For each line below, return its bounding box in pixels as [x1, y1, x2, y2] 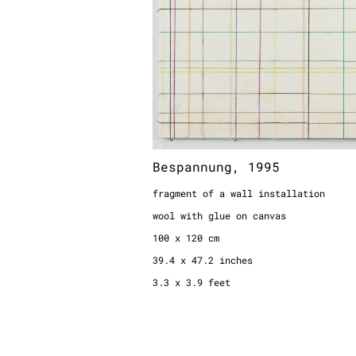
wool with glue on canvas [153, 209, 286, 222]
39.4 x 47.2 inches [153, 253, 253, 266]
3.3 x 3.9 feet [153, 276, 230, 288]
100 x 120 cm [153, 231, 219, 244]
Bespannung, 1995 [153, 158, 280, 175]
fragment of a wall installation [153, 187, 325, 199]
